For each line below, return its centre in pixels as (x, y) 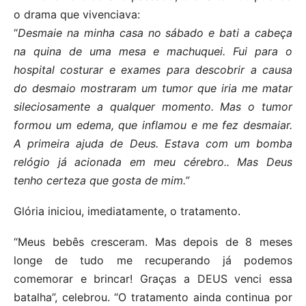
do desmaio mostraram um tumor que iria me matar (153, 88)
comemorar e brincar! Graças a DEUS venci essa (153, 279)
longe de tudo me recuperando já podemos (153, 261)
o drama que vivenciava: (77, 15)
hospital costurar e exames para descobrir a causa (153, 70)
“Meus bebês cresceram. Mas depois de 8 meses (153, 242)
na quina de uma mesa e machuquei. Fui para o (153, 52)
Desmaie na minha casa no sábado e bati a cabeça (155, 33)
